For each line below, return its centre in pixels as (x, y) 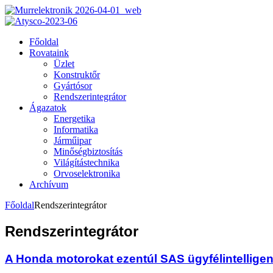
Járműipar (73, 140)
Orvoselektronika (87, 173)
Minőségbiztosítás (88, 151)
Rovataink (49, 53)
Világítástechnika (87, 162)
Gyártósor (73, 86)
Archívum (49, 184)
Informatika (76, 129)
